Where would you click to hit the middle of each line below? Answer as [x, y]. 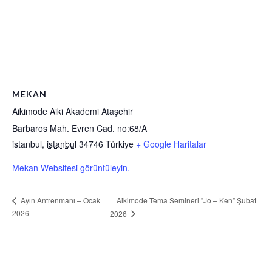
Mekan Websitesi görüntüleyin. [71, 168]
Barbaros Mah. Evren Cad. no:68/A [80, 128]
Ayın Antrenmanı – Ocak [59, 200]
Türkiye [120, 144]
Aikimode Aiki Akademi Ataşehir [73, 111]
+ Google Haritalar [171, 144]
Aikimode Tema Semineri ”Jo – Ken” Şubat [187, 200]
